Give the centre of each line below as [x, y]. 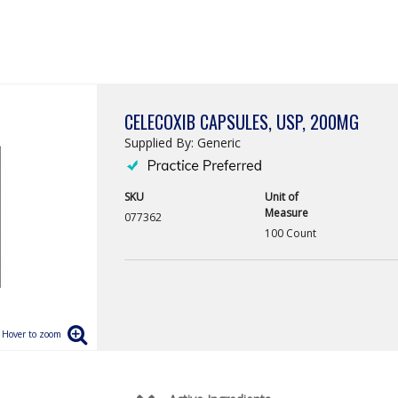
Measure [286, 213]
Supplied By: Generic [183, 143]
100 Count [290, 234]
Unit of [281, 197]
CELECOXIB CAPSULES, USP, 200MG [242, 122]
